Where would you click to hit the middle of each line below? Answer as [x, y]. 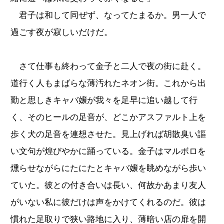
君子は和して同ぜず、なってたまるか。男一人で [108, 15]
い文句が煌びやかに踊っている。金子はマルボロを [108, 151]
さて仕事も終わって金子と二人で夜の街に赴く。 [108, 66]
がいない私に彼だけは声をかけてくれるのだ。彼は [108, 202]
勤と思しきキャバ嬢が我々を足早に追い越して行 [104, 100]
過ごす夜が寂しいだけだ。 [61, 32]
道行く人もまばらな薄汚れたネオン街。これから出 [108, 83]
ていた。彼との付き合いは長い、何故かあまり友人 [108, 185]
